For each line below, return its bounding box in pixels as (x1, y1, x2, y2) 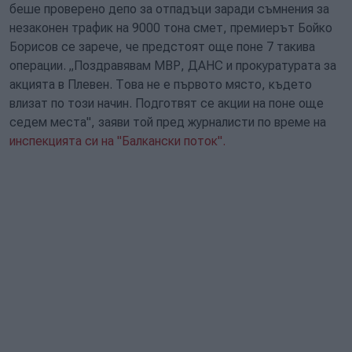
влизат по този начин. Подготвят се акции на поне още (9, 96, 324, 111)
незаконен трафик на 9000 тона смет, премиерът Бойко (9, 20, 332, 35)
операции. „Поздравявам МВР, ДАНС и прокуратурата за (9, 58, 336, 73)
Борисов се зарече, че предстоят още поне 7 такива (9, 39, 315, 54)
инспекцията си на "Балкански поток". (9, 134, 225, 148)
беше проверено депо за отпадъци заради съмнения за (9, 2, 329, 16)
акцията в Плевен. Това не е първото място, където (9, 77, 312, 92)
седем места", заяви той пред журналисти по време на (9, 115, 326, 130)
